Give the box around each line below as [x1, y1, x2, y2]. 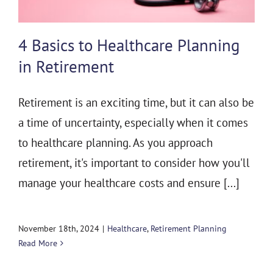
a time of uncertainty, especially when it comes [18, 115, 248, 130]
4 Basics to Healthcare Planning [18, 35, 240, 56]
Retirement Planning [151, 223, 227, 235]
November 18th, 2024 [18, 223, 99, 235]
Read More [18, 238, 57, 249]
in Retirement [18, 56, 114, 77]
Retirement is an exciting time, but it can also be [18, 95, 254, 110]
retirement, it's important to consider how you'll [18, 155, 250, 171]
